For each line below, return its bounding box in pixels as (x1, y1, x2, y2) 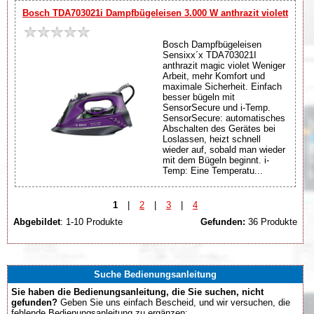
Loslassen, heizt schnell (163, 133, 261, 144)
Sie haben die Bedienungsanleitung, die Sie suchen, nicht (11, 287, 264, 297)
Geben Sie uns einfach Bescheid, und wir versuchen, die (57, 297, 290, 308)
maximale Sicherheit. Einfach (163, 81, 282, 92)
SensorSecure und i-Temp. (163, 102, 271, 113)
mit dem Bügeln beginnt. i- (163, 154, 269, 165)
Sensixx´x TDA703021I (163, 49, 257, 60)
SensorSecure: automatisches (163, 112, 285, 123)
